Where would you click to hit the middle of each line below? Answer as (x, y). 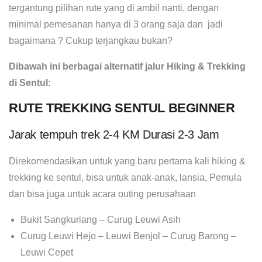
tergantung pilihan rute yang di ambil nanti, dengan (114, 8)
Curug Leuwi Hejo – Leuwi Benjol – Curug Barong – (128, 236)
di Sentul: (30, 83)
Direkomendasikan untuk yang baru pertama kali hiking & (127, 161)
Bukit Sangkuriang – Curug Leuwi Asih (101, 220)
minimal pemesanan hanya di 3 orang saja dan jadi (116, 25)
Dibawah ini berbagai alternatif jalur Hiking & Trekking (127, 67)
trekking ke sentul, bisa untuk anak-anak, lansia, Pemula (125, 178)
